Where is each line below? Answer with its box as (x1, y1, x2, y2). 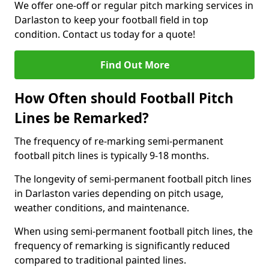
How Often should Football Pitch (14, 89, 234, 107)
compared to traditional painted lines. (14, 253, 186, 267)
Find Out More (100, 58, 169, 71)
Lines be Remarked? (14, 109, 149, 127)
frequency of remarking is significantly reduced (14, 239, 230, 252)
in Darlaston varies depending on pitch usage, (14, 187, 223, 200)
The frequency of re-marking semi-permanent (14, 134, 223, 148)
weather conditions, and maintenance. (14, 201, 189, 214)
